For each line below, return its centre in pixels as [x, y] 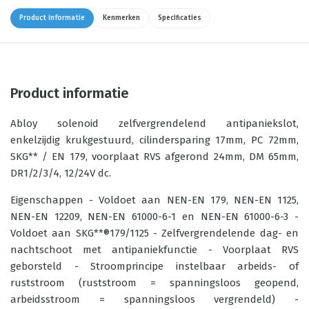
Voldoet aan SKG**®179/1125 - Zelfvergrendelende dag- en [154, 233]
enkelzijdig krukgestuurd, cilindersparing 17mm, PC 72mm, [154, 140]
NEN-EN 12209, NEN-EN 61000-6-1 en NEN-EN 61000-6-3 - [154, 217]
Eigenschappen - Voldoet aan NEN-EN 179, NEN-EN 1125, [154, 200]
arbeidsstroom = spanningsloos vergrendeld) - [154, 299]
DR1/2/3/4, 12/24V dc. [61, 173]
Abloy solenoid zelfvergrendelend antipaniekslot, [154, 123]
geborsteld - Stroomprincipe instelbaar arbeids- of [154, 266]
